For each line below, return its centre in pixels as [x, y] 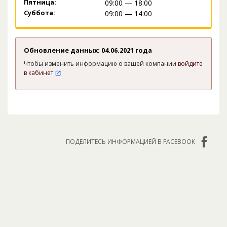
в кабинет [39, 73]
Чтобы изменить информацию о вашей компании [101, 64]
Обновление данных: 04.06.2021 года [88, 50]
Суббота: [40, 13]
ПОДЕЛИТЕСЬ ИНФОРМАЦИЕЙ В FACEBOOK [130, 142]
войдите [190, 64]
